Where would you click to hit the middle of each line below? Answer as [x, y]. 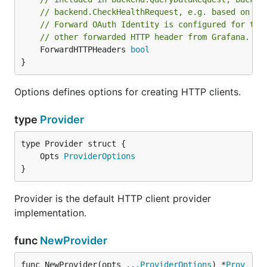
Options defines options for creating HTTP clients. [128, 92]
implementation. [50, 213]
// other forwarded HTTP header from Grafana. [145, 37]
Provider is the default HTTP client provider [113, 198]
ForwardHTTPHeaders [85, 49]
